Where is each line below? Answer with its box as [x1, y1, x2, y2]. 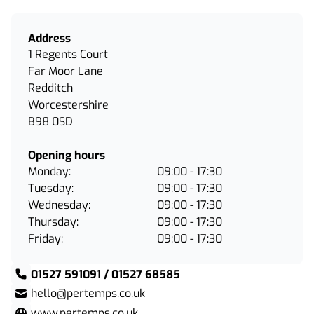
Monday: [28, 164, 71, 179]
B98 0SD [28, 114, 73, 129]
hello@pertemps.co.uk [31, 286, 145, 301]
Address [28, 31, 71, 46]
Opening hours [28, 148, 105, 163]
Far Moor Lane [28, 64, 103, 78]
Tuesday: [28, 181, 74, 196]
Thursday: [28, 214, 78, 229]
